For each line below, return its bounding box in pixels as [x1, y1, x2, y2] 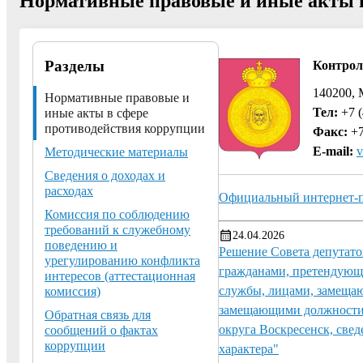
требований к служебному [45, 222, 190, 237]
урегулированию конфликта [45, 253, 200, 267]
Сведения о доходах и [45, 168, 165, 182]
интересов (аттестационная [45, 268, 195, 283]
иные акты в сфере [45, 105, 148, 120]
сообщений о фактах [45, 322, 158, 337]
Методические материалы [45, 144, 188, 159]
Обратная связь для [45, 307, 151, 322]
